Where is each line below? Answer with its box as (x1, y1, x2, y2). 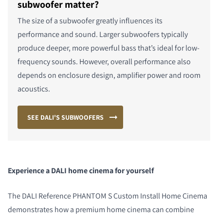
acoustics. (18, 84, 52, 94)
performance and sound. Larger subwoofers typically (18, 29, 188, 40)
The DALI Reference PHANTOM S (8, 191, 113, 201)
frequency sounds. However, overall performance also (18, 56, 191, 67)
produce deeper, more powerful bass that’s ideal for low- (18, 43, 200, 54)
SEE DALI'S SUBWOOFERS (27, 113, 104, 122)
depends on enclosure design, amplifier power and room (18, 70, 200, 81)
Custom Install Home (113, 191, 181, 201)
